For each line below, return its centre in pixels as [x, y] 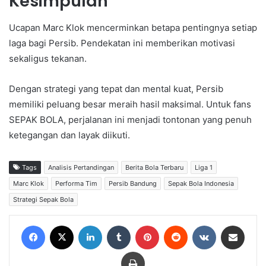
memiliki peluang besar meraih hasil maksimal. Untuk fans [130, 104]
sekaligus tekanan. [48, 58]
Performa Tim [76, 183]
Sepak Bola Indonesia [201, 183]
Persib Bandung [133, 183]
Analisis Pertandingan [81, 167]
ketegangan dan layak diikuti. [69, 135]
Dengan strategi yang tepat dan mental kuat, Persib [116, 88]
